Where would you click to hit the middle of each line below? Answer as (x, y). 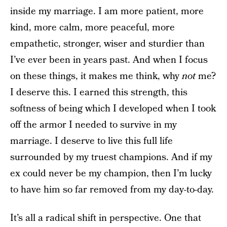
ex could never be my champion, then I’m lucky (111, 174)
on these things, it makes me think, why (96, 76)
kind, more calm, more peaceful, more (92, 28)
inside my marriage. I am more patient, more (107, 11)
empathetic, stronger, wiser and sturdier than (107, 44)
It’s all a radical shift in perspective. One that (106, 218)
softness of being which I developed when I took (113, 109)
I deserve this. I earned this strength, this (99, 92)
